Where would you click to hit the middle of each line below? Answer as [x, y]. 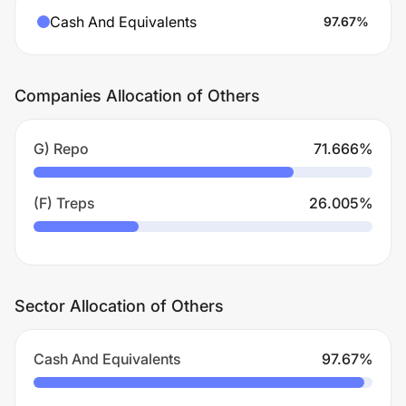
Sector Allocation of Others [119, 306]
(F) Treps [64, 203]
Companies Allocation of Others [137, 96]
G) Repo [61, 149]
